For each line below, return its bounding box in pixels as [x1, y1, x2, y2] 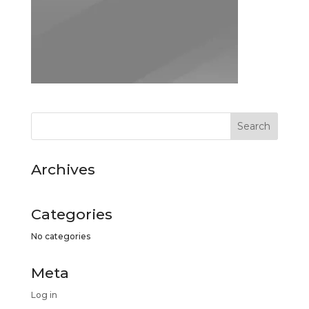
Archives [30, 161, 95, 179]
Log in [30, 290, 57, 301]
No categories [30, 231, 90, 242]
